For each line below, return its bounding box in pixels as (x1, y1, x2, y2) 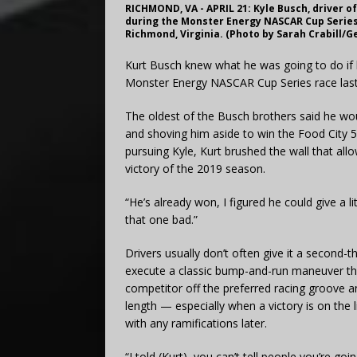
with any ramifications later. (125, 315, 267, 331)
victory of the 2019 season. (125, 160, 265, 176)
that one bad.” (125, 211, 198, 227)
